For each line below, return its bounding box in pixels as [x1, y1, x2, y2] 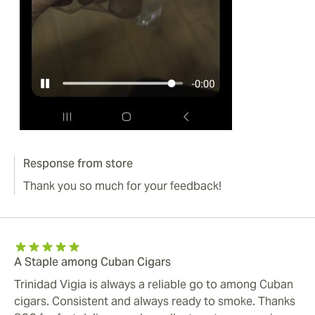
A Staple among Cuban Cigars [14, 255, 171, 270]
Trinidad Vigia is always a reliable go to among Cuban [14, 277, 293, 292]
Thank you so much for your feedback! [23, 179, 221, 194]
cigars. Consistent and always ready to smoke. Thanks [14, 294, 295, 309]
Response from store [23, 156, 133, 172]
